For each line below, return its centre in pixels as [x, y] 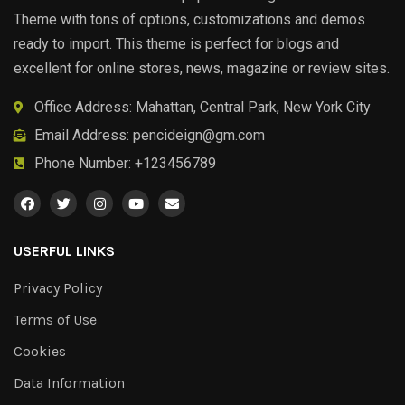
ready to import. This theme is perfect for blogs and [176, 44]
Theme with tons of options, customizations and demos [189, 19]
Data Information [69, 383]
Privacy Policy [58, 288]
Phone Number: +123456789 [125, 163]
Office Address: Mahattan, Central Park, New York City [202, 107]
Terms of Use [55, 320]
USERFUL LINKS [64, 251]
